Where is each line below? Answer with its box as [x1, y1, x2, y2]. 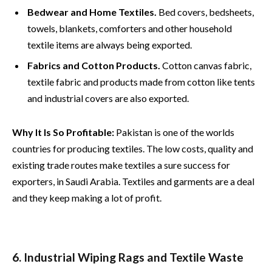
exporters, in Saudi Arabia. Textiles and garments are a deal [12, 175, 254, 187]
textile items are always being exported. [27, 38, 192, 50]
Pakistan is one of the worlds [114, 126, 234, 138]
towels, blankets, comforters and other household [27, 22, 232, 34]
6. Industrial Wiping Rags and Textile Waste [12, 250, 243, 265]
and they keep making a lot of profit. [12, 191, 161, 203]
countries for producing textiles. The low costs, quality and [12, 142, 253, 154]
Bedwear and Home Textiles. [27, 5, 157, 18]
